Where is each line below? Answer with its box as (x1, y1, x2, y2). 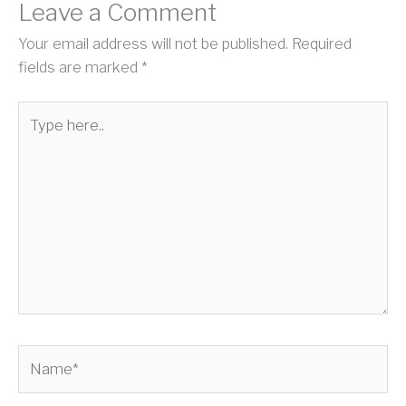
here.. (17, 126, 54, 145)
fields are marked (18, 58, 141, 77)
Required (292, 34, 352, 53)
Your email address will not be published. (18, 34, 288, 53)
